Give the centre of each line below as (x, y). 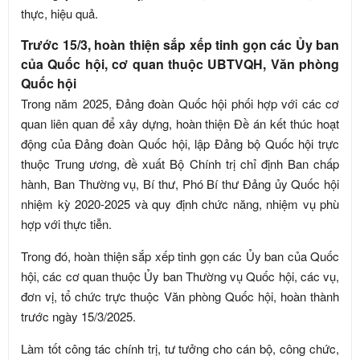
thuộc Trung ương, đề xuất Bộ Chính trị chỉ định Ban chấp (180, 164)
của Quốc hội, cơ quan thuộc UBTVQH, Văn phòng (180, 64)
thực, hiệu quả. (59, 13)
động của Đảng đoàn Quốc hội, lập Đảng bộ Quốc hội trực (180, 143)
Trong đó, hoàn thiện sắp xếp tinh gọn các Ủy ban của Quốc (180, 256)
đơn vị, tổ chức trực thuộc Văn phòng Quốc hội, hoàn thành (180, 296)
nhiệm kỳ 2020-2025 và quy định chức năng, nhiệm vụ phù (180, 204)
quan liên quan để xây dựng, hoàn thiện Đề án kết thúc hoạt (180, 123)
